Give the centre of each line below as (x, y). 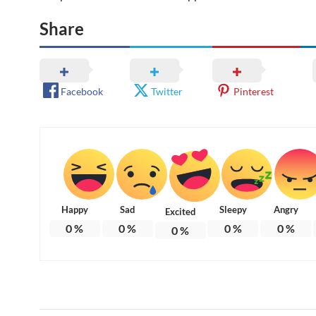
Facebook (82, 91)
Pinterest (253, 91)
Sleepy (233, 209)
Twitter (167, 91)
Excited (181, 211)
